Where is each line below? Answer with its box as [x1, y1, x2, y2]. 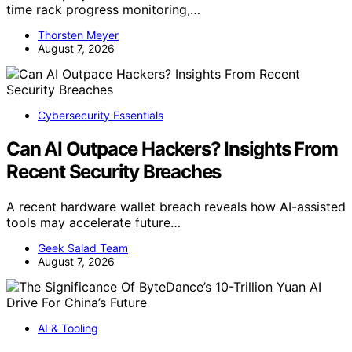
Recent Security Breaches [6, 159, 222, 183]
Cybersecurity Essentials [38, 108, 163, 123]
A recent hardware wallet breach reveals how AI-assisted [6, 198, 346, 214]
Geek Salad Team [38, 240, 128, 255]
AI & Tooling [38, 321, 98, 335]
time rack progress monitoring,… [6, 2, 200, 18]
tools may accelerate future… [6, 214, 181, 230]
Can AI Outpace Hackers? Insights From [6, 137, 338, 160]
